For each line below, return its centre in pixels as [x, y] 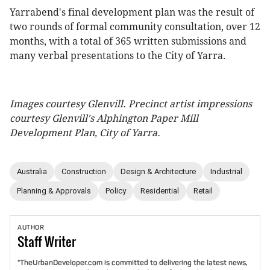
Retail [203, 191]
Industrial [226, 172]
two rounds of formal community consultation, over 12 [135, 27]
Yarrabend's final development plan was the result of [132, 12]
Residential [160, 191]
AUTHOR [31, 227]
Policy [116, 191]
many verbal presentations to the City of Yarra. [118, 55]
